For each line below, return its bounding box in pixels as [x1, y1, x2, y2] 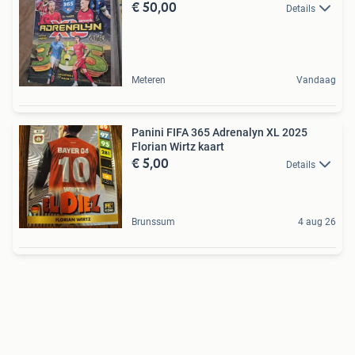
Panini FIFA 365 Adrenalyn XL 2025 [132, 126, 307, 139]
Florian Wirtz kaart [132, 140, 224, 153]
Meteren [132, 74, 166, 86]
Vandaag [296, 74, 336, 86]
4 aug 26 [298, 216, 336, 227]
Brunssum [132, 216, 175, 227]
